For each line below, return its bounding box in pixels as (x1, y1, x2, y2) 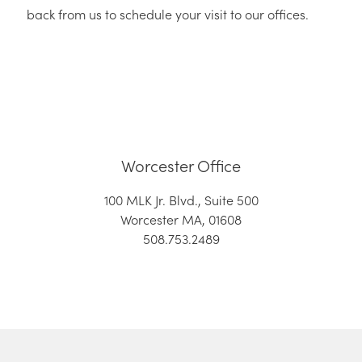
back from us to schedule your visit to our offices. (27, 5, 309, 23)
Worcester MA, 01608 (120, 210, 242, 229)
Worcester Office (121, 154, 241, 177)
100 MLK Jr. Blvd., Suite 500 (103, 191, 259, 209)
